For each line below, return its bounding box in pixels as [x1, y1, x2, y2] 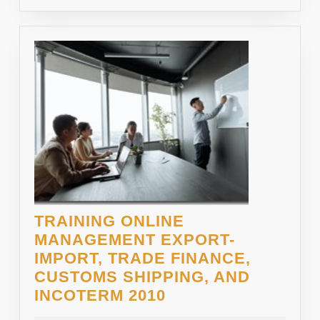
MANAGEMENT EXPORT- [34, 230, 235, 249]
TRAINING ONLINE [34, 211, 184, 230]
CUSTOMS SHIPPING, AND [34, 267, 250, 286]
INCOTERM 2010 [34, 286, 166, 304]
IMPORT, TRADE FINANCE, [34, 249, 251, 267]
